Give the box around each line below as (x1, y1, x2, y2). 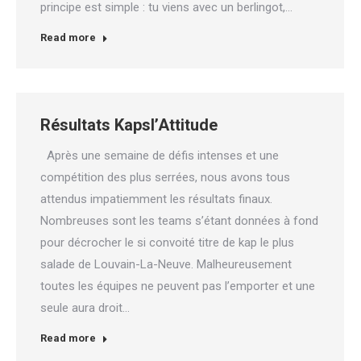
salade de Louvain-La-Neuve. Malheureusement (40, 257, 292, 272)
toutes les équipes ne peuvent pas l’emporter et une (40, 279, 315, 293)
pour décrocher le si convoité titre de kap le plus (40, 235, 294, 250)
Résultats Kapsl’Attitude (40, 115, 218, 135)
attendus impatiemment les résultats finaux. (40, 192, 272, 206)
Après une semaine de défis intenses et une (40, 148, 279, 163)
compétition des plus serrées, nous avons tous (40, 170, 290, 185)
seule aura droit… (40, 301, 130, 315)
